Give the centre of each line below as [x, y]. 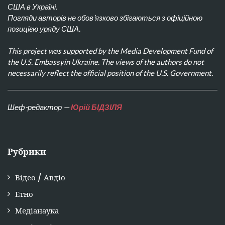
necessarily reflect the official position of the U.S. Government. [110, 73]
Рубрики [27, 151]
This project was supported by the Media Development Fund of [110, 51]
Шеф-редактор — [39, 107]
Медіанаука [37, 210]
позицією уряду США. [44, 28]
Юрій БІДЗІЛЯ [96, 107]
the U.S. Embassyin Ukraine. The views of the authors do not [106, 62]
